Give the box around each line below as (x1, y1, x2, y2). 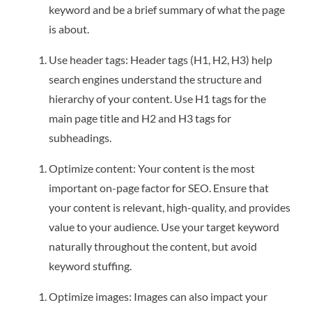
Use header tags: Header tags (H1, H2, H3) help (49, 52, 272, 66)
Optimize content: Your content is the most (49, 161, 255, 175)
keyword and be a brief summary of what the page (49, 2, 285, 16)
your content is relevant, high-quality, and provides (49, 200, 290, 214)
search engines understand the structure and (49, 72, 262, 86)
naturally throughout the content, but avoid (49, 239, 257, 253)
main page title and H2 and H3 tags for (49, 111, 231, 125)
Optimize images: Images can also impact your (49, 289, 267, 303)
